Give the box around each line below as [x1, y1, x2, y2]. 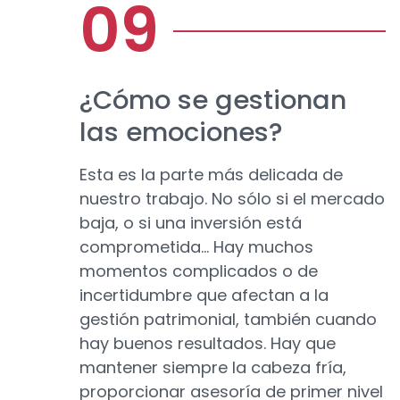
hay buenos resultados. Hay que [79, 332, 336, 355]
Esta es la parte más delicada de [79, 163, 343, 187]
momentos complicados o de [79, 260, 318, 283]
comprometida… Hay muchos [79, 236, 313, 259]
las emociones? [79, 114, 282, 151]
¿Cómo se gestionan [79, 82, 346, 119]
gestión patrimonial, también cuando [79, 308, 377, 331]
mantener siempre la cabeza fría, [79, 356, 346, 379]
